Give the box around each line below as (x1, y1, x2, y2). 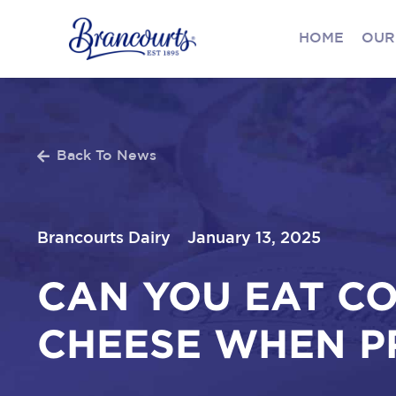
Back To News (57, 148, 156, 163)
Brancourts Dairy (37, 231, 171, 246)
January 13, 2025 (187, 231, 322, 246)
